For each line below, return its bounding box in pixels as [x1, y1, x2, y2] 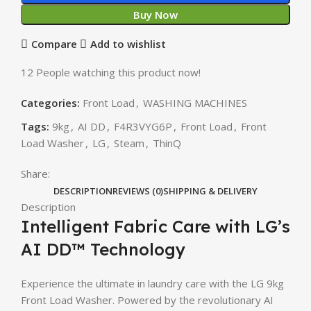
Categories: [21, 95, 80, 110]
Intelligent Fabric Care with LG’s [21, 215, 290, 237]
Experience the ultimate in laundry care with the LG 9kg [21, 276, 284, 290]
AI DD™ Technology [21, 238, 185, 260]
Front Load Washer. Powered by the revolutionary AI [21, 292, 274, 307]
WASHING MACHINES [143, 95, 247, 110]
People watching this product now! [36, 65, 201, 79]
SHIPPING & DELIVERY [163, 184, 258, 197]
